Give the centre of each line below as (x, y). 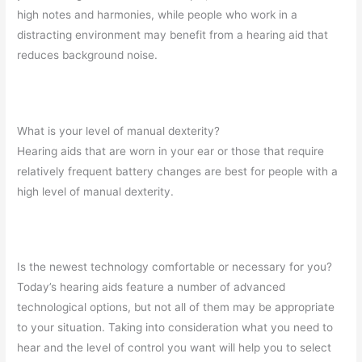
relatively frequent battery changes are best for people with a (178, 171)
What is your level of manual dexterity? (119, 130)
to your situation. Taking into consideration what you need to (175, 328)
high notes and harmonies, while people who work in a (158, 14)
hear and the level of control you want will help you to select (175, 348)
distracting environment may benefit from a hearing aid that (173, 34)
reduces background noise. (88, 55)
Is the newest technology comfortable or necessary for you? (175, 267)
